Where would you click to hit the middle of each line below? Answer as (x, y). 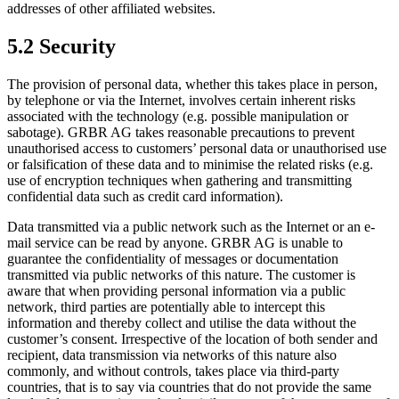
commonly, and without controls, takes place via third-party (173, 370)
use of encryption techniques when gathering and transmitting (179, 180)
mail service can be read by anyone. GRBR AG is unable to (175, 242)
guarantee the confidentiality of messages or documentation (173, 258)
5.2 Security (61, 46)
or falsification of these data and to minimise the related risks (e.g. (190, 164)
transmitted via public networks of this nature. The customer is (181, 274)
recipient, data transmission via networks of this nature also (172, 354)
